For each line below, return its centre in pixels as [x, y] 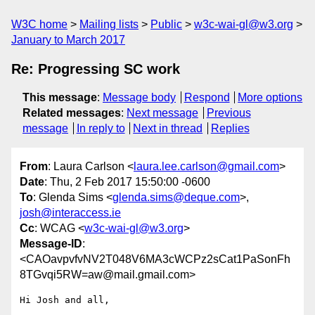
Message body [139, 97]
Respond [207, 97]
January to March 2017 [68, 40]
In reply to [101, 128]
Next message [162, 113]
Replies [230, 128]
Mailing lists [109, 24]
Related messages [72, 113]
